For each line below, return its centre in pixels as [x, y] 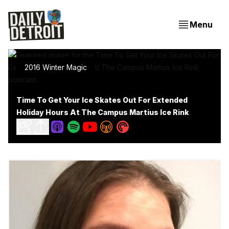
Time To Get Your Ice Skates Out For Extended [102, 100]
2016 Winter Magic [56, 67]
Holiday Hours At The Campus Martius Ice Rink [103, 112]
